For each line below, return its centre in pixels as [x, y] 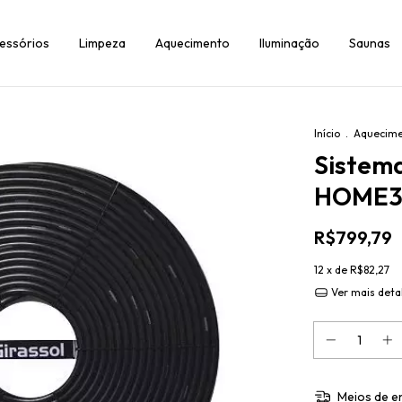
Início [327, 133]
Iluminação [289, 43]
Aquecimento [192, 43]
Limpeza [102, 43]
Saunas [370, 43]
